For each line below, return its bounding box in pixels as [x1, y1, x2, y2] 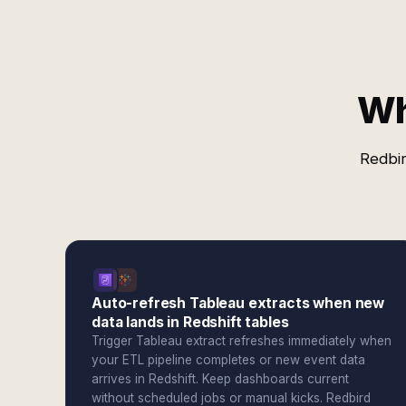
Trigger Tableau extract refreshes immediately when [92, 333, 391, 348]
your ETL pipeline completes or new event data [92, 353, 365, 367]
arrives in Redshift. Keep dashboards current [92, 372, 349, 386]
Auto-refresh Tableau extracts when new [92, 295, 385, 312]
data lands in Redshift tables [92, 314, 289, 331]
